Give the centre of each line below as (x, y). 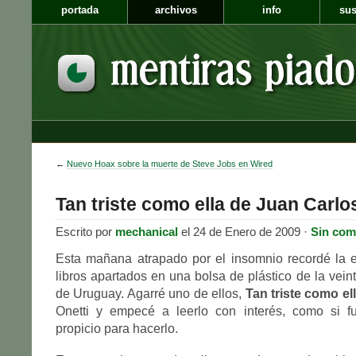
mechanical (147, 231)
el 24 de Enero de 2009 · (244, 231)
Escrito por (85, 231)
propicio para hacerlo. (117, 328)
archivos (176, 10)
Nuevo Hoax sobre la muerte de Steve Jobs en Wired (170, 164)
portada (79, 10)
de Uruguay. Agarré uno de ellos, (151, 293)
